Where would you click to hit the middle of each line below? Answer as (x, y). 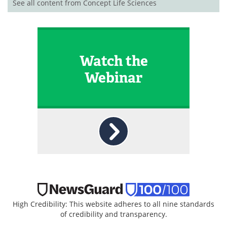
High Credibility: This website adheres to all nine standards (113, 204)
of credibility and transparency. (113, 214)
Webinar (113, 78)
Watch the (113, 61)
